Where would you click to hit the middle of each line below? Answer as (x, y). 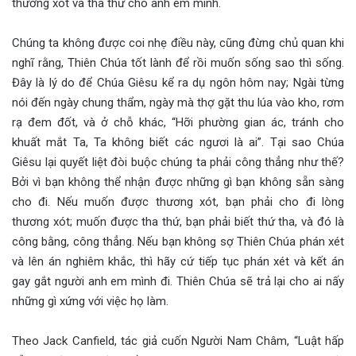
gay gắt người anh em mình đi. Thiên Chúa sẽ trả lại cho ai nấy (178, 281)
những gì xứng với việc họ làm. (90, 301)
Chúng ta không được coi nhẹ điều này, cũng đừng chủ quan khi (178, 43)
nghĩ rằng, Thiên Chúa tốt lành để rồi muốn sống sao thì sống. (178, 62)
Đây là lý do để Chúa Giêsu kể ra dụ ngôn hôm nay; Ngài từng (178, 82)
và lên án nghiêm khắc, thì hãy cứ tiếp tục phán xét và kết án (178, 261)
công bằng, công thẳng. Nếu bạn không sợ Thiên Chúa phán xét (178, 241)
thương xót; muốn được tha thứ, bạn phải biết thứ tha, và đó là (178, 221)
